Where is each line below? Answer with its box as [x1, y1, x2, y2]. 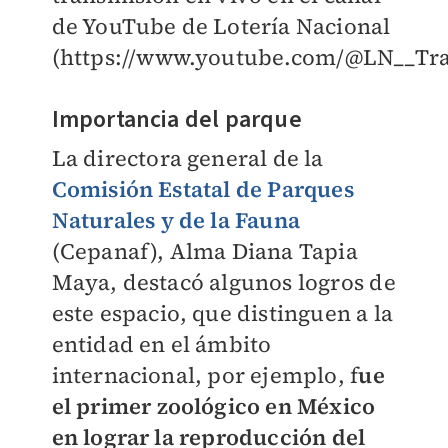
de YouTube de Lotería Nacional [51, 11, 391, 42]
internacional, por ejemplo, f [51, 360, 359, 391]
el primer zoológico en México [51, 391, 376, 422]
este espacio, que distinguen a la [51, 298, 394, 329]
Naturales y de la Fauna [51, 205, 301, 236]
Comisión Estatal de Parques [51, 174, 354, 205]
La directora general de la [51, 143, 324, 174]
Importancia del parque [51, 102, 302, 138]
